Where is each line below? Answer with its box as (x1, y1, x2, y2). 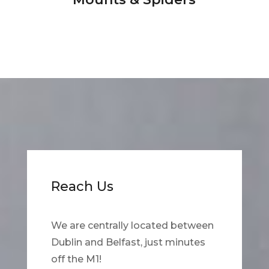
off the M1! (50, 253, 101, 265)
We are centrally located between (50, 220, 214, 232)
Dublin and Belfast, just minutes (50, 237, 205, 249)
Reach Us (50, 178, 113, 195)
